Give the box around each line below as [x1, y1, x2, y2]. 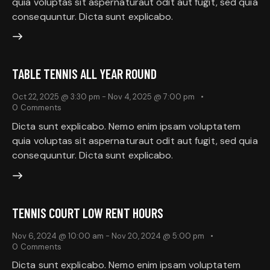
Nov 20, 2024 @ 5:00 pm [111, 230, 204, 241]
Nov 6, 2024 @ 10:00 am [12, 230, 104, 241]
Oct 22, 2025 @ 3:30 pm [12, 92, 100, 102]
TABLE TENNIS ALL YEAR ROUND [12, 66, 157, 82]
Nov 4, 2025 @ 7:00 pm [108, 92, 195, 102]
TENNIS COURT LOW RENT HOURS [12, 204, 163, 221]
